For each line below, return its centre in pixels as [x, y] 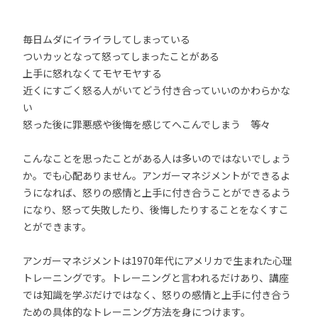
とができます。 [57, 226]
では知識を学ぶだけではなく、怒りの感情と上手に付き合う [157, 295]
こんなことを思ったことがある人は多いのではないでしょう [157, 158]
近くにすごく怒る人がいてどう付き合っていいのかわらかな [157, 90]
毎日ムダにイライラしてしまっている [106, 39]
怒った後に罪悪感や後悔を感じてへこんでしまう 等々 [147, 124]
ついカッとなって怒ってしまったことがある [121, 56]
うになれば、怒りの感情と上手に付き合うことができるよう [157, 192]
